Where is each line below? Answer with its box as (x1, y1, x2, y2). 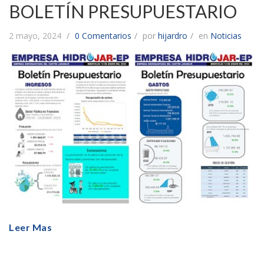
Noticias (210, 30, 242, 42)
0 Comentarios (75, 30, 131, 42)
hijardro (158, 30, 187, 42)
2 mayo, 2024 (9, 30, 64, 42)
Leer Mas (9, 221, 52, 233)
